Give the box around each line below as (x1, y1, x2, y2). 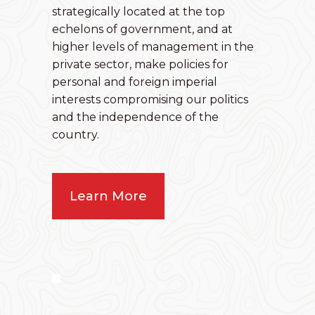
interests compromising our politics (52, 93, 248, 107)
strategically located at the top (52, 5, 225, 19)
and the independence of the (52, 110, 219, 124)
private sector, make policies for (52, 58, 229, 72)
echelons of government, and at (52, 22, 233, 37)
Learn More (70, 188, 147, 205)
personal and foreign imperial (52, 75, 217, 89)
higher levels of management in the (52, 40, 254, 54)
